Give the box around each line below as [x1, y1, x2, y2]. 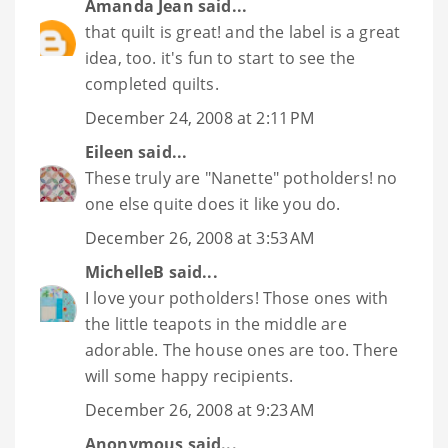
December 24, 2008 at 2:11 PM [85, 107, 315, 130]
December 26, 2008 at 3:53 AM [85, 227, 315, 250]
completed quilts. [85, 73, 219, 96]
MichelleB [85, 261, 165, 284]
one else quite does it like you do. [85, 193, 341, 216]
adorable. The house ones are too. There [85, 339, 399, 362]
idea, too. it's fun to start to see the [85, 47, 356, 70]
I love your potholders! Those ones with [85, 287, 389, 310]
